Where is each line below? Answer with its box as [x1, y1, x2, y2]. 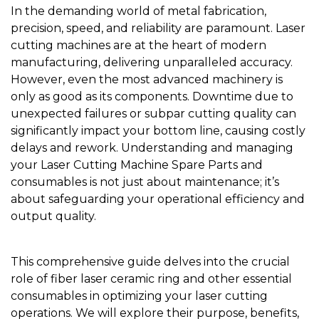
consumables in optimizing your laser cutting [11, 288, 268, 303]
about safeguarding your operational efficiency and [11, 192, 305, 206]
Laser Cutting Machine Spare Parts [41, 157, 238, 172]
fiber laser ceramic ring [51, 271, 180, 286]
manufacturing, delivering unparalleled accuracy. [11, 55, 293, 69]
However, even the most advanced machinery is [11, 72, 283, 86]
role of [11, 271, 51, 286]
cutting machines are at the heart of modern [11, 38, 266, 52]
